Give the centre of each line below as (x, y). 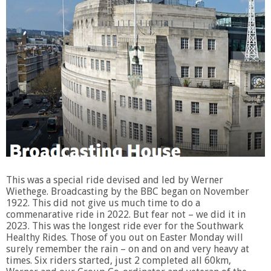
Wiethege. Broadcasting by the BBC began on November (128, 191)
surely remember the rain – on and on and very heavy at (128, 249)
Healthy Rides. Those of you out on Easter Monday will (125, 237)
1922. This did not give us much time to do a (103, 203)
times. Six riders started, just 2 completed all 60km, (119, 260)
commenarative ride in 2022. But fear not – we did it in (126, 214)
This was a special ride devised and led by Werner (115, 180)
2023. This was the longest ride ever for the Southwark (125, 226)
